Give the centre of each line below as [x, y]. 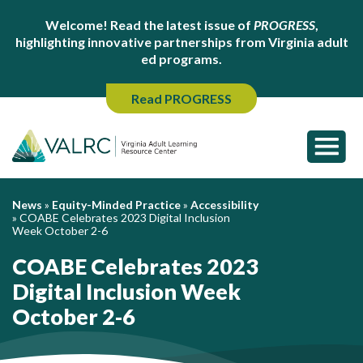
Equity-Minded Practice [116, 205]
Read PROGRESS [181, 98]
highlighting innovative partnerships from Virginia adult [181, 42]
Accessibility [224, 205]
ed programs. [181, 59]
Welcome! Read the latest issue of [149, 25]
